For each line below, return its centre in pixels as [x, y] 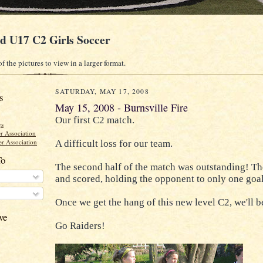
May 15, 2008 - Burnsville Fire [122, 108]
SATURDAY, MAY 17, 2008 [102, 92]
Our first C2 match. [95, 120]
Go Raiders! [80, 226]
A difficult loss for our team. [114, 144]
